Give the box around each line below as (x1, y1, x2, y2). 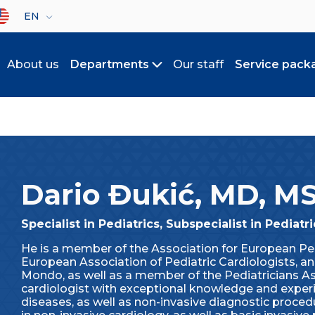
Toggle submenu (157, 65, 255, 79)
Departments (70, 58, 149, 71)
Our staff (173, 58, 224, 71)
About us (7, 58, 59, 71)
